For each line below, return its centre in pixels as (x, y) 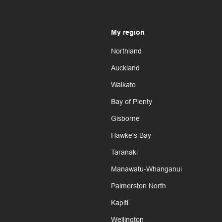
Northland (126, 51)
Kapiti (120, 203)
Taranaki (124, 152)
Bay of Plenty (132, 102)
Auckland (125, 68)
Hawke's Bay (131, 136)
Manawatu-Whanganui (146, 169)
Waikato (123, 85)
